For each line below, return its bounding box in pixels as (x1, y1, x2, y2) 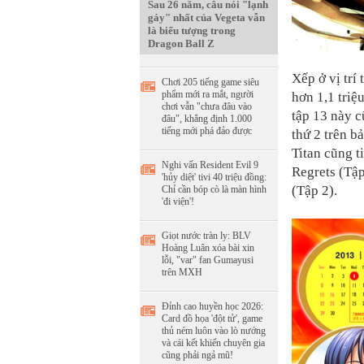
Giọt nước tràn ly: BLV (162, 230, 251, 241)
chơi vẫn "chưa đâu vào (162, 101, 252, 112)
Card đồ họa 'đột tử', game (162, 313, 262, 324)
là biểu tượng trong (148, 24, 236, 37)
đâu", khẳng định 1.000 (162, 113, 252, 124)
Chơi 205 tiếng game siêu (162, 76, 259, 88)
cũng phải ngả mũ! (162, 349, 233, 361)
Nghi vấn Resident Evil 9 (162, 159, 258, 171)
